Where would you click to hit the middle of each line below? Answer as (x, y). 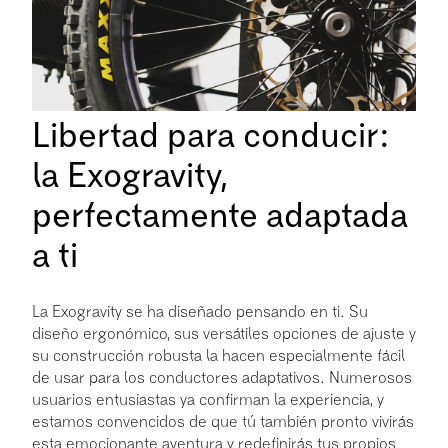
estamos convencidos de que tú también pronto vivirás (223, 421)
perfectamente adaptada (220, 216)
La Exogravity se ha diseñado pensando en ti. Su (200, 311)
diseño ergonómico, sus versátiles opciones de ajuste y (224, 333)
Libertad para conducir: (211, 136)
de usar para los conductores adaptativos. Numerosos (222, 377)
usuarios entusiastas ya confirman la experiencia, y (208, 399)
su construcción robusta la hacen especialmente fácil (218, 355)
